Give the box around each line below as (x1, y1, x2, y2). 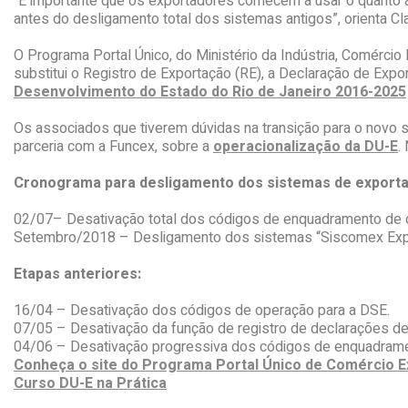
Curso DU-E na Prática (14, 372, 167, 394)
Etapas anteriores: (14, 263, 141, 285)
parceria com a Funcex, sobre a (14, 136, 213, 158)
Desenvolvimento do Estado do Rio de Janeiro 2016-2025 (14, 81, 406, 103)
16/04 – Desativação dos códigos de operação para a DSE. (14, 300, 390, 321)
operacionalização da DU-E (213, 136, 398, 158)
